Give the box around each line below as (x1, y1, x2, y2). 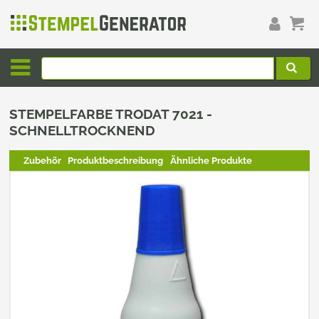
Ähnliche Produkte (169, 155, 252, 166)
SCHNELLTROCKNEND (9, 122, 155, 139)
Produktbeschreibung (68, 155, 164, 166)
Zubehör (23, 155, 61, 166)
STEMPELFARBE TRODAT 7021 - (9, 106, 212, 122)
